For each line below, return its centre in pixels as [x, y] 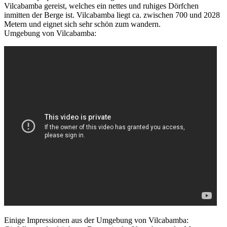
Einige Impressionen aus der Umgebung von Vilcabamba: [96, 220]
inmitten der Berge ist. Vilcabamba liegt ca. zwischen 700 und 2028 [112, 15]
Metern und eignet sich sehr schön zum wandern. [82, 24]
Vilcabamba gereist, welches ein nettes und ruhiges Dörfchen [101, 6]
